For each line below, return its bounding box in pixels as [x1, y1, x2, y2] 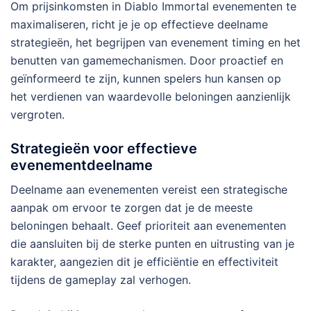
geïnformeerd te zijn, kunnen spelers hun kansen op [10, 71, 281, 85]
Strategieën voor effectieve [10, 140, 197, 157]
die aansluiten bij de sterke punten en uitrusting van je [10, 236, 294, 251]
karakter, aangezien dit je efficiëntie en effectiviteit [10, 254, 278, 269]
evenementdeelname [10, 156, 153, 174]
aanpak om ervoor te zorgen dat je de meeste [10, 200, 253, 215]
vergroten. [10, 107, 65, 121]
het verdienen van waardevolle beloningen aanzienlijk [10, 89, 291, 103]
